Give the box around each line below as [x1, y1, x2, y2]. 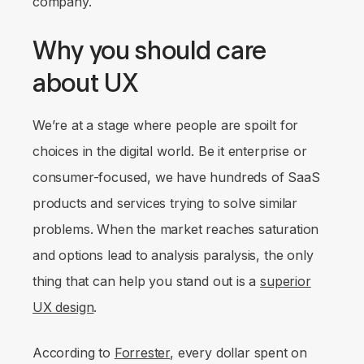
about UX [32, 67, 139, 99]
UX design [32, 299, 94, 316]
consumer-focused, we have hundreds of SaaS [32, 169, 320, 186]
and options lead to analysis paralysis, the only [32, 247, 314, 264]
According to [32, 344, 115, 362]
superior [260, 273, 311, 290]
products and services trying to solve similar [32, 195, 298, 212]
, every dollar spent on [170, 344, 308, 362]
